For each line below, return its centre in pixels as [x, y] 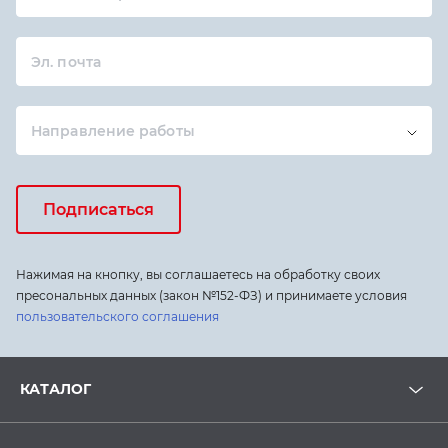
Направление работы [113, 130]
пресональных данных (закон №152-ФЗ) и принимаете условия [211, 295]
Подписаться [98, 209]
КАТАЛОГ [55, 389]
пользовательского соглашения [117, 316]
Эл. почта [66, 61]
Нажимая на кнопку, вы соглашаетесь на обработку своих [198, 274]
